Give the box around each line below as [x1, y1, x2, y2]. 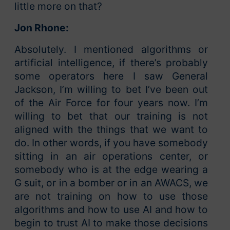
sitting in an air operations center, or [14, 150, 208, 163]
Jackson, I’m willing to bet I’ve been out [14, 83, 208, 96]
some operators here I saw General [14, 70, 208, 83]
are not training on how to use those [14, 190, 208, 203]
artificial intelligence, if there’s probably [14, 56, 208, 69]
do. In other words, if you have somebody [14, 137, 208, 149]
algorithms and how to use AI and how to [14, 203, 208, 216]
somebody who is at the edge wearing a [14, 163, 208, 176]
